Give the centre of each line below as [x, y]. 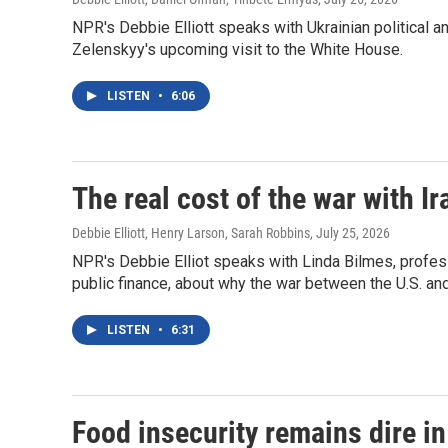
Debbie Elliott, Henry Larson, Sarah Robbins [191, 233]
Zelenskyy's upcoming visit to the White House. [237, 50]
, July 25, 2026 [350, 233]
